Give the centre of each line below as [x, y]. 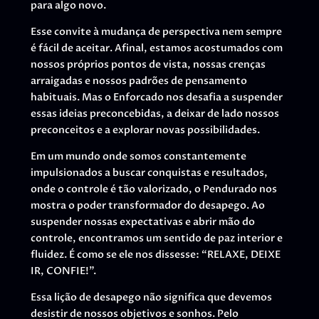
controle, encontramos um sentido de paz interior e [156, 239]
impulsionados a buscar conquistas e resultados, [149, 173]
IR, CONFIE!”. [63, 271]
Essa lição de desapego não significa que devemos [151, 298]
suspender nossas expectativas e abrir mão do [142, 222]
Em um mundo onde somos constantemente [138, 157]
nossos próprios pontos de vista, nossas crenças [148, 65]
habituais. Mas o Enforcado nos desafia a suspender [156, 98]
